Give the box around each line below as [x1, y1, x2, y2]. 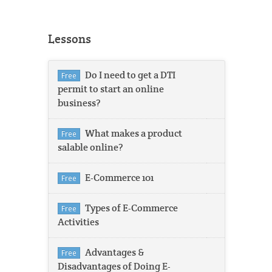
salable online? [58, 141, 123, 154]
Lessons [48, 32, 91, 47]
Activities [58, 216, 99, 228]
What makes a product [85, 127, 182, 140]
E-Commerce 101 [85, 171, 154, 184]
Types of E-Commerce [85, 202, 178, 214]
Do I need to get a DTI [85, 69, 175, 81]
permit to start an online [58, 83, 164, 95]
